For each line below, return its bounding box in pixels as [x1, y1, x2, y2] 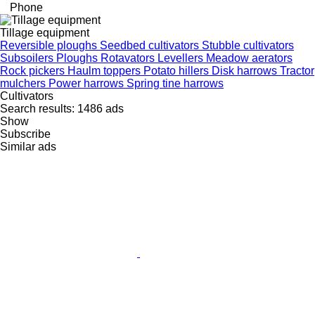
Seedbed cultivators [100, 39, 202, 51]
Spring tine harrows [127, 77, 224, 89]
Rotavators [101, 51, 157, 64]
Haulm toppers [67, 64, 143, 77]
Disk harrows [212, 64, 280, 77]
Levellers [157, 51, 206, 64]
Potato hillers [143, 64, 212, 77]
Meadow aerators [206, 51, 292, 64]
